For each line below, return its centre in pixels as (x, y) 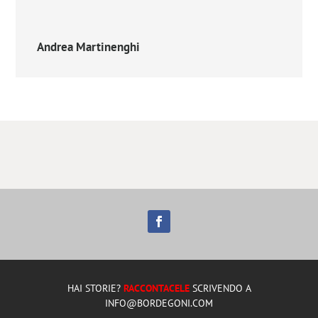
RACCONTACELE (156, 289)
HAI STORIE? (95, 289)
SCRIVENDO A (220, 289)
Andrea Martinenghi (89, 47)
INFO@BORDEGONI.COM (159, 303)
